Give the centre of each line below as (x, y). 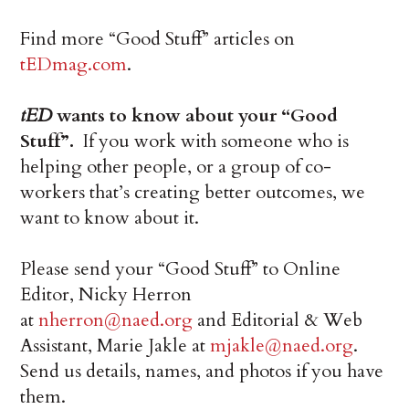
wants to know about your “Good (195, 115)
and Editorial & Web (278, 320)
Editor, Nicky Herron (106, 294)
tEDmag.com (74, 64)
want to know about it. (110, 217)
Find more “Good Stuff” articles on (158, 38)
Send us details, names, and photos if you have (202, 371)
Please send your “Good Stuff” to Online (181, 268)
